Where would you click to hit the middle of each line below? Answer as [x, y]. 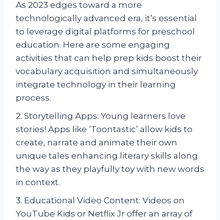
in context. [38, 182]
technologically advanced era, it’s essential [106, 18]
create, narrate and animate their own [96, 142]
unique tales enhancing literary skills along [107, 155]
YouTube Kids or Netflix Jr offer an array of [104, 213]
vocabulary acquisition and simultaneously [107, 71]
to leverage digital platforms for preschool [105, 31]
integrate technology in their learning [96, 84]
